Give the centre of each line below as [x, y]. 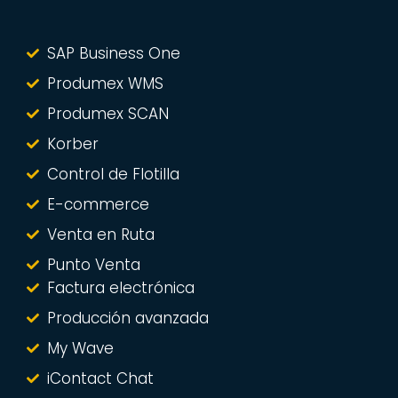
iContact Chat [100, 378]
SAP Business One [113, 53]
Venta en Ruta [100, 235]
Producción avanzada [127, 318]
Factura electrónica [120, 288]
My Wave [80, 348]
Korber [72, 144]
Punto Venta [93, 265]
